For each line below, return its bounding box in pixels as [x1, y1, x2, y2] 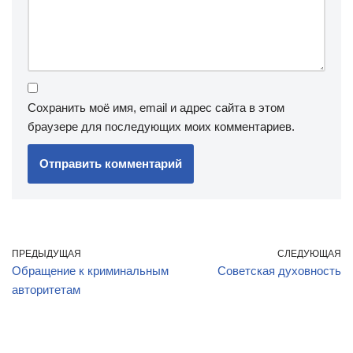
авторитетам [12, 283, 80, 296]
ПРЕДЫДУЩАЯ [12, 248, 81, 259]
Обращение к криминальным [12, 264, 169, 277]
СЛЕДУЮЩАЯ [277, 248, 341, 259]
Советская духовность [217, 264, 341, 277]
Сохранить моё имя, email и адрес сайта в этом [28, 101, 284, 114]
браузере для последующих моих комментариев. [28, 120, 295, 133]
